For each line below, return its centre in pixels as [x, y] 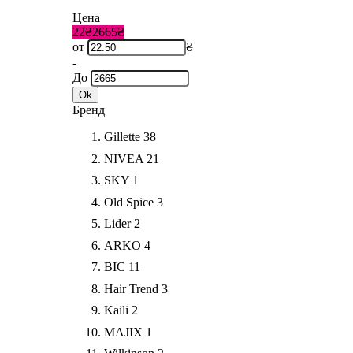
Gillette [122, 137]
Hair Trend [131, 288]
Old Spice [129, 202]
